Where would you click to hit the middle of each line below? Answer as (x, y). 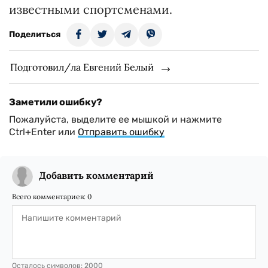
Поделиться (35, 34)
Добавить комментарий (96, 175)
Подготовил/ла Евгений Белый (82, 67)
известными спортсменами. (91, 9)
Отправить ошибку (121, 132)
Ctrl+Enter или (43, 132)
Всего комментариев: (50, 197)
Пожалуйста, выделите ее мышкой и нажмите (115, 119)
